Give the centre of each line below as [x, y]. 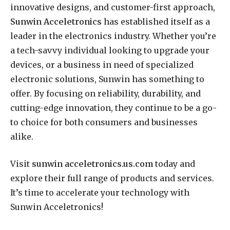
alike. [22, 136]
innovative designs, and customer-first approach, [113, 7]
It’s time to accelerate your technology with [100, 192]
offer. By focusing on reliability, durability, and [106, 93]
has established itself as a [156, 21]
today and [174, 164]
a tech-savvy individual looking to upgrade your [110, 50]
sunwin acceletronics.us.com [92, 164]
